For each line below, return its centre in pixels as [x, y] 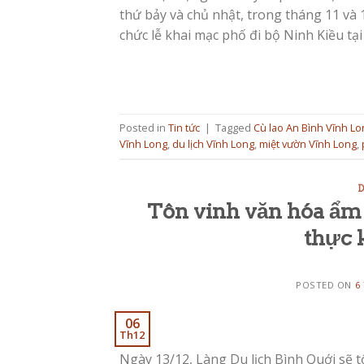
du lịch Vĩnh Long [213, 144]
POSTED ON [325, 285]
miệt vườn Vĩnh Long [308, 144]
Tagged [234, 128]
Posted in [144, 128]
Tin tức [184, 128]
